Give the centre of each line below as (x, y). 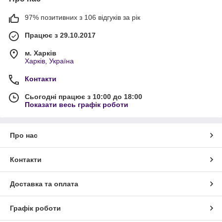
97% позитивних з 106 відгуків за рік (83, 18)
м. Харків (41, 53)
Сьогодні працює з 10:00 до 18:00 (83, 97)
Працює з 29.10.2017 (60, 35)
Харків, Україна (49, 61)
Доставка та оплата (44, 184)
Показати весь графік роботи (77, 105)
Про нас (24, 136)
